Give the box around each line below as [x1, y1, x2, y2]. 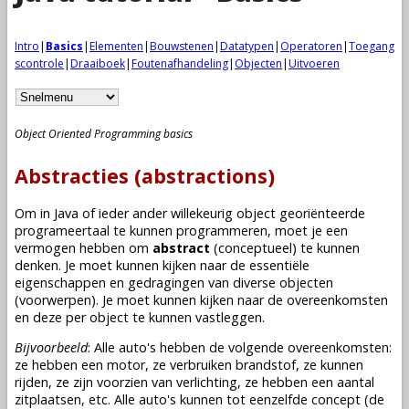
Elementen [89, 37, 143, 54]
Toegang [349, 37, 394, 54]
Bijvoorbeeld [15, 339, 88, 357]
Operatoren [280, 37, 342, 54]
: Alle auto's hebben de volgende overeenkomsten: [88, 339, 392, 357]
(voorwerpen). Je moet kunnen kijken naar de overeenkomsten [15, 290, 388, 309]
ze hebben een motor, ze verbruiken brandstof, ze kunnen [15, 356, 363, 374]
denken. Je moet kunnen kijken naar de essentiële [15, 256, 309, 274]
